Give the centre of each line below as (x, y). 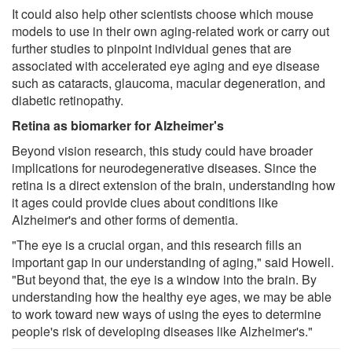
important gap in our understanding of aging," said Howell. (173, 262)
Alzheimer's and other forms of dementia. (125, 219)
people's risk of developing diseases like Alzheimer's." (162, 331)
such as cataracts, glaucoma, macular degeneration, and (169, 82)
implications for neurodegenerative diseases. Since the (164, 167)
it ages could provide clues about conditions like (145, 202)
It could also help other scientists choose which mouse (163, 13)
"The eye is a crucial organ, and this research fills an (157, 244)
